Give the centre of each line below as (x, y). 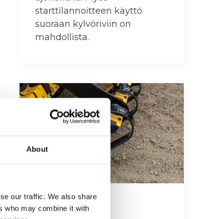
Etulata (59, 206)
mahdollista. (62, 37)
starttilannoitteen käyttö (89, 11)
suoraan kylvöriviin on (83, 24)
